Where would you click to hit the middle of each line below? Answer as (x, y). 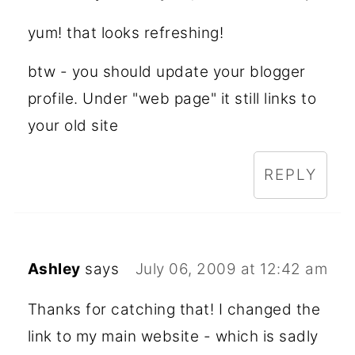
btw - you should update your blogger (166, 71)
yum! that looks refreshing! (126, 32)
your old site (73, 125)
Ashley (54, 269)
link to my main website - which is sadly (173, 336)
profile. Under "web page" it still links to (172, 98)
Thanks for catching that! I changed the (174, 309)
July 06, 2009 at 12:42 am (231, 269)
